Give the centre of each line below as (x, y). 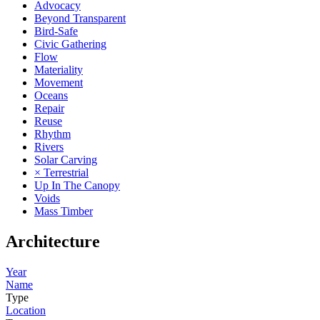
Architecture (53, 241)
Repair (49, 108)
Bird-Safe (56, 31)
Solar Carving (66, 159)
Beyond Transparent (80, 18)
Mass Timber (64, 211)
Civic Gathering (70, 44)
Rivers (49, 146)
